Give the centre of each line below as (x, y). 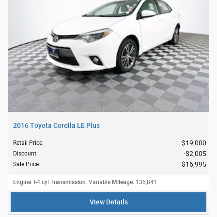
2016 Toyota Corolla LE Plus (56, 125)
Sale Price (26, 164)
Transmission (68, 182)
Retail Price (28, 143)
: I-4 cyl (40, 182)
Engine (22, 182)
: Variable (98, 182)
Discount (25, 153)
